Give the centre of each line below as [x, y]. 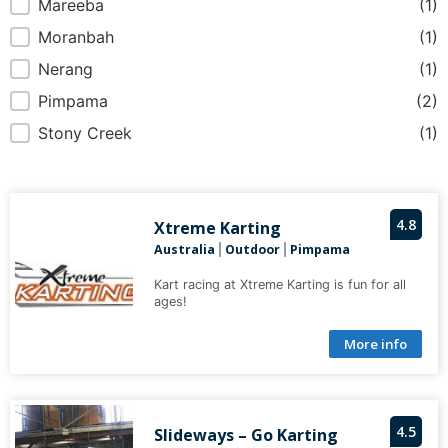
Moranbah [78, 37]
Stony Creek [87, 133]
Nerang [68, 69]
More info [375, 344]
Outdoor [252, 250]
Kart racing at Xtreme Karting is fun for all [279, 285]
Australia [184, 250]
